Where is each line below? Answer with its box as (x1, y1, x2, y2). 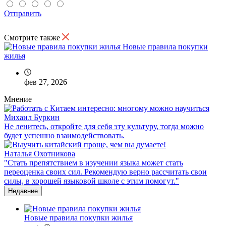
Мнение (4, 95, 32, 104)
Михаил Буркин (4, 113, 60, 122)
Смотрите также (4, 33, 60, 42)
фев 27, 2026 (24, 78, 67, 87)
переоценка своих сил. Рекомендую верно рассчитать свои (4, 167, 207, 177)
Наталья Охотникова (4, 149, 75, 158)
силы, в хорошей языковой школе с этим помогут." (4, 177, 179, 186)
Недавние (8, 187, 38, 195)
